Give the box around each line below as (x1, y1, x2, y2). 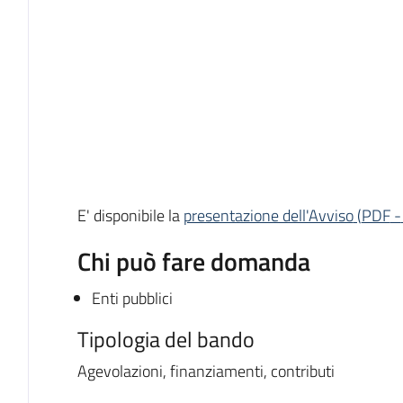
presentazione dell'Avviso (183, 202, 354, 228)
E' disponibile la (76, 202, 184, 228)
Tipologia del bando (76, 322, 255, 355)
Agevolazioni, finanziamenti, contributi (76, 358, 335, 383)
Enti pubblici (91, 285, 173, 310)
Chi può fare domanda (76, 241, 310, 281)
